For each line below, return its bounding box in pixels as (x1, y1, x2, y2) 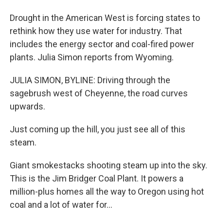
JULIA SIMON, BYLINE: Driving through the (10, 75, 170, 85)
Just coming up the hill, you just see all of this (10, 124, 185, 134)
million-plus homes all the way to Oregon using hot (10, 186, 204, 197)
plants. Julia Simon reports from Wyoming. (10, 52, 174, 62)
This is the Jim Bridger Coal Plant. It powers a (10, 173, 183, 183)
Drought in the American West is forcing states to (10, 13, 200, 23)
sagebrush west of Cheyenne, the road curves (10, 88, 188, 98)
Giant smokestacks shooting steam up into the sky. (10, 160, 207, 170)
